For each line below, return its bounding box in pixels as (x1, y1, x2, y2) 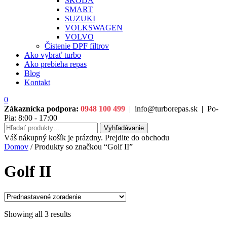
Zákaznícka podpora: (4, 104, 79, 113)
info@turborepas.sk (135, 104, 198, 113)
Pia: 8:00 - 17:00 (4, 113, 57, 122)
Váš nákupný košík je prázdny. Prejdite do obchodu (4, 133, 169, 142)
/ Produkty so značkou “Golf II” (28, 142, 133, 151)
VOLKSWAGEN (65, 23, 123, 32)
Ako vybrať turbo (24, 51, 81, 59)
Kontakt (24, 78, 50, 87)
